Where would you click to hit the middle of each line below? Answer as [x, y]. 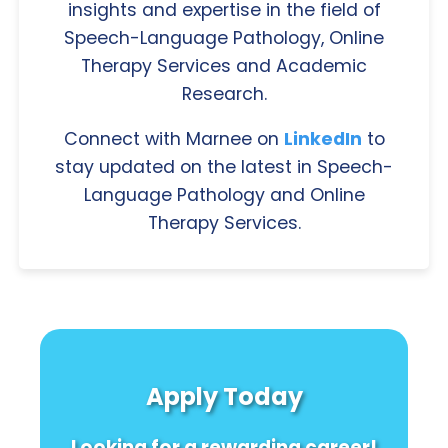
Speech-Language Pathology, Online [224, 37]
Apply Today [224, 397]
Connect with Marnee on [173, 139]
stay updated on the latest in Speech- [224, 167]
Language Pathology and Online [224, 195]
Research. [224, 93]
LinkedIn [322, 139]
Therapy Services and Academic [224, 65]
